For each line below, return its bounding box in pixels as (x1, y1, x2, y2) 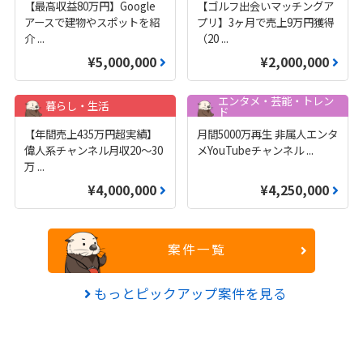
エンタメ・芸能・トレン (217, 92, 334, 109)
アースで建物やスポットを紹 (24, 14, 160, 31)
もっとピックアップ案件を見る (91, 284, 287, 304)
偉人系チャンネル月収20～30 (24, 142, 164, 159)
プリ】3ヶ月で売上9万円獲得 (196, 14, 335, 31)
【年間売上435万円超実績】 (24, 126, 158, 143)
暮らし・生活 (45, 97, 109, 113)
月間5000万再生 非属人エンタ (196, 126, 338, 143)
